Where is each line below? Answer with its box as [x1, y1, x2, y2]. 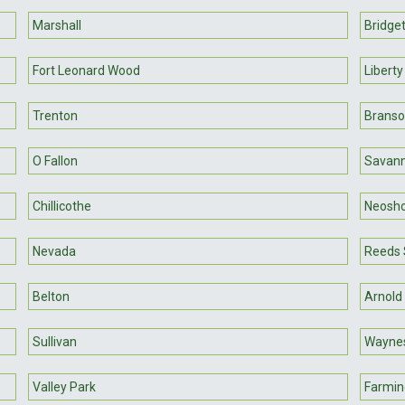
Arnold [363, 288, 402, 304]
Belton [33, 288, 71, 304]
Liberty [363, 62, 403, 78]
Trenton [33, 108, 79, 123]
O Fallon [33, 153, 79, 168]
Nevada [33, 243, 77, 259]
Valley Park [33, 379, 97, 394]
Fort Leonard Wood [33, 62, 141, 78]
